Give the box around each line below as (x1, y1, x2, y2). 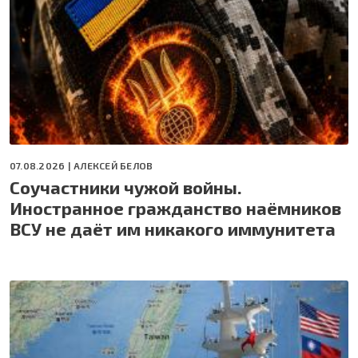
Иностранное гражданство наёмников (10, 197, 341, 218)
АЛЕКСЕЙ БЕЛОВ (74, 159, 153, 171)
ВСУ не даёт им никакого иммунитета (10, 217, 336, 239)
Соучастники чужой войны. (10, 176, 242, 197)
